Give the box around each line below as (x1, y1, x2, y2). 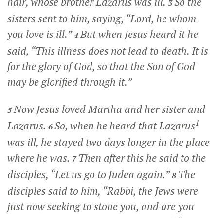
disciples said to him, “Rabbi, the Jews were (7, 183, 198, 198)
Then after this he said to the (78, 150, 206, 164)
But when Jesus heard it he (80, 27, 198, 41)
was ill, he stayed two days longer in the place (7, 135, 210, 149)
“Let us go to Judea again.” (50, 167, 169, 181)
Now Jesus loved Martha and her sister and (14, 102, 205, 116)
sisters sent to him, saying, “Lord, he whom (7, 11, 196, 25)
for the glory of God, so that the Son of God (7, 59, 195, 73)
